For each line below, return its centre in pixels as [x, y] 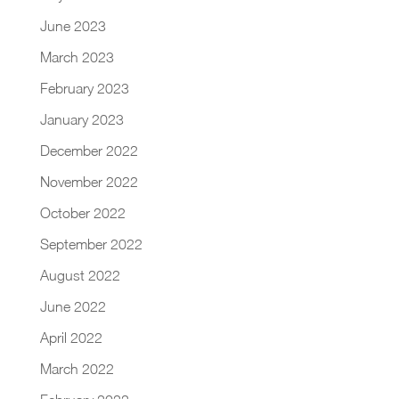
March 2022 [77, 368]
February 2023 [84, 88]
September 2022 [91, 244]
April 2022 [71, 337]
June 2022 [73, 306]
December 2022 [89, 150]
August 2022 [80, 275]
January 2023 [81, 119]
